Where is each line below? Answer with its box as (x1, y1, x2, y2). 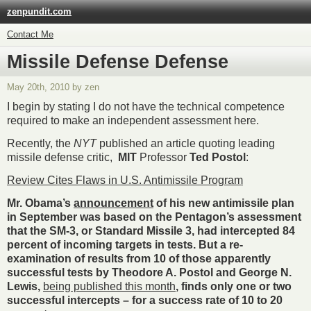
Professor (137, 151, 190, 164)
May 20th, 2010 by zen (7, 82, 99, 93)
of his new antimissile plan (153, 196, 294, 209)
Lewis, (7, 280, 43, 292)
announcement (74, 196, 153, 209)
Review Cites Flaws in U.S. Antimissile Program (7, 174, 243, 186)
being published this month (43, 280, 176, 292)
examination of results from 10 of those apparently (7, 252, 271, 264)
